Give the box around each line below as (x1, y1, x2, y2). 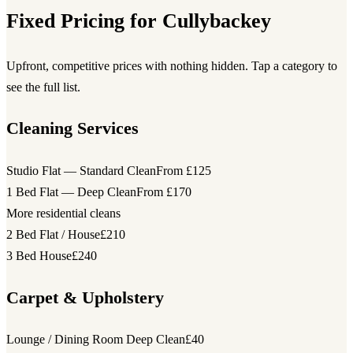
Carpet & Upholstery (6, 288, 164, 307)
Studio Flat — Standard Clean (6, 164, 156, 177)
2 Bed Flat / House (6, 228, 100, 241)
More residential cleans (6, 206, 121, 220)
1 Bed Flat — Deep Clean (6, 185, 136, 199)
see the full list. (6, 80, 80, 94)
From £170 (136, 185, 191, 199)
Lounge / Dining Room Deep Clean (6, 333, 185, 347)
